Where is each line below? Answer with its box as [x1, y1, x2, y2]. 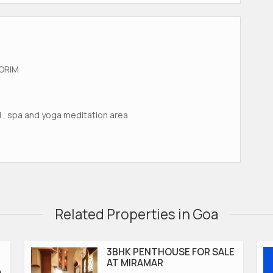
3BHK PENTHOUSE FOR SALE [107, 245, 235, 258]
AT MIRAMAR [107, 256, 163, 269]
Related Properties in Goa [55, 204, 218, 224]
